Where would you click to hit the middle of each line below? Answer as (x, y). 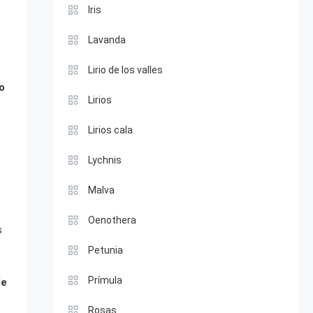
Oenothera (112, 220)
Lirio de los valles (125, 70)
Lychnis (104, 160)
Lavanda (107, 40)
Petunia (105, 250)
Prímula (105, 280)
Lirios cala (110, 130)
